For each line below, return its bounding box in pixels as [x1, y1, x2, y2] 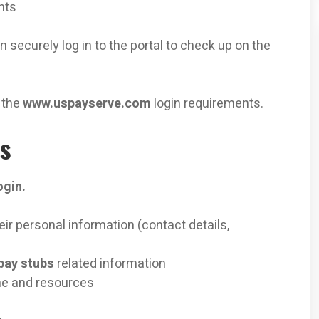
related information [57, 254, 166, 274]
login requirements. [151, 94, 263, 114]
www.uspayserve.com [23, 94, 151, 114]
